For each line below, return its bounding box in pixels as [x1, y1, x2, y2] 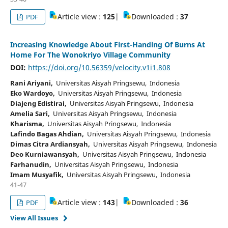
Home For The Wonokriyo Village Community [10, 49, 170, 60]
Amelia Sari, [10, 108, 50, 118]
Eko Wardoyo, [10, 88, 55, 98]
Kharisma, [10, 119, 44, 128]
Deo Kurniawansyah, [10, 149, 79, 159]
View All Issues [10, 213, 58, 222]
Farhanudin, [10, 159, 51, 169]
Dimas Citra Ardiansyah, [10, 139, 90, 149]
